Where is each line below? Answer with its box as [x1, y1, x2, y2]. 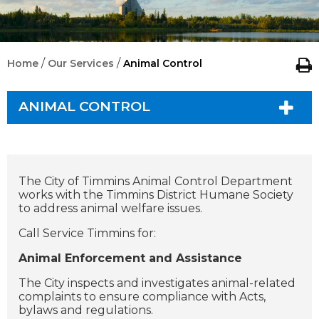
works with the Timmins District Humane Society [19, 188, 293, 202]
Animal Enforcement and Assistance [19, 251, 242, 266]
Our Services [48, 56, 114, 70]
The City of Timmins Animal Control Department [19, 174, 293, 189]
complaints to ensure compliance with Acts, [19, 290, 266, 304]
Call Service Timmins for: [19, 226, 156, 241]
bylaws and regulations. [19, 303, 153, 318]
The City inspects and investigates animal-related [19, 276, 296, 291]
